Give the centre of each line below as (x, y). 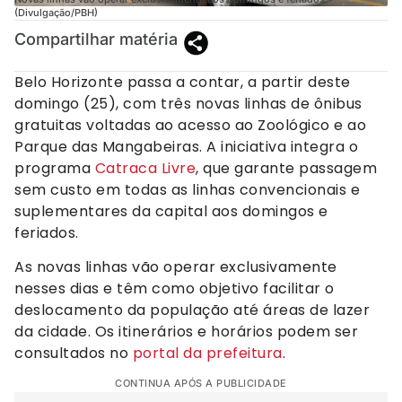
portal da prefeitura (207, 353)
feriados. (47, 232)
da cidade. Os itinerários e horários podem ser (186, 331)
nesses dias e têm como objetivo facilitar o (175, 288)
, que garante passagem (286, 168)
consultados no (74, 353)
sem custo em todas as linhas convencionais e (187, 189)
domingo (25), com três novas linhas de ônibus (188, 103)
